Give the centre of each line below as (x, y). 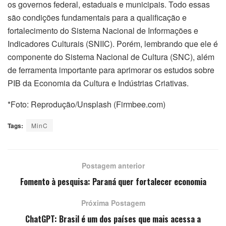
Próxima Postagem (113, 203)
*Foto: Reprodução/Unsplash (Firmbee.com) (87, 104)
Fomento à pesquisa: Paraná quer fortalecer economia (113, 182)
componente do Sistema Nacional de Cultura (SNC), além (111, 57)
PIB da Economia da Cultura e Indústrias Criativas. (98, 83)
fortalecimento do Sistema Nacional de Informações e (103, 31)
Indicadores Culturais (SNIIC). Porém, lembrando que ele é (113, 44)
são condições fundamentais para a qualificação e (97, 18)
